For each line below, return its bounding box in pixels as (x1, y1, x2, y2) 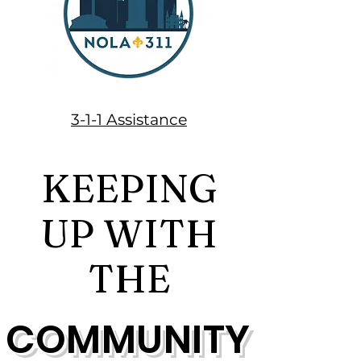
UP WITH (40, 210, 218, 257)
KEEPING (41, 165, 217, 212)
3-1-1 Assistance (71, 110, 187, 129)
